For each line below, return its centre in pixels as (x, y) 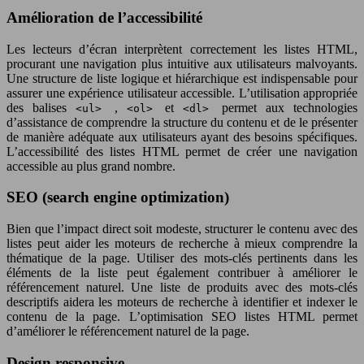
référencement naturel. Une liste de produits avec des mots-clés (182, 287)
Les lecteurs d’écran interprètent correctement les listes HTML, (182, 49)
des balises (41, 107)
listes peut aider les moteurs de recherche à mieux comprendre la (182, 243)
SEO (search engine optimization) (118, 197)
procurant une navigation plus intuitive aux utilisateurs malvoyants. (182, 63)
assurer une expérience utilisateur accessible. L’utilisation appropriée (182, 93)
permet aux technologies (290, 107)
